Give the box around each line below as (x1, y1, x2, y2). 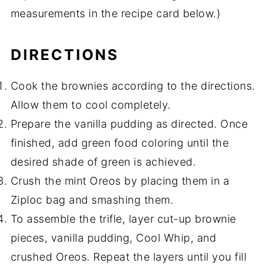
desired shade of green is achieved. (10, 156, 197, 169)
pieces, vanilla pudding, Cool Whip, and (10, 232, 217, 245)
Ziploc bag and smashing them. (10, 194, 174, 207)
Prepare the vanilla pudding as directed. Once (10, 118, 248, 131)
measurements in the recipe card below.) (10, 7, 221, 20)
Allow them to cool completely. (10, 99, 171, 112)
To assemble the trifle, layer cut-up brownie (10, 213, 236, 226)
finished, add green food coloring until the (10, 137, 229, 150)
